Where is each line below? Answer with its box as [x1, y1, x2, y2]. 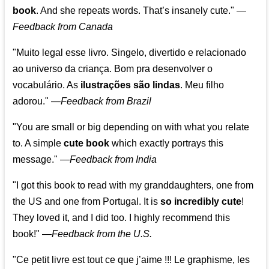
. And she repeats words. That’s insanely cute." [36, 5, 235, 16]
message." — [13, 154, 70, 165]
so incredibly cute [160, 196, 242, 207]
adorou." [13, 96, 49, 107]
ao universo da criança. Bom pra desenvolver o [13, 64, 213, 74]
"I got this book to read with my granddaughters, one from [13, 180, 254, 191]
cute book [64, 138, 110, 149]
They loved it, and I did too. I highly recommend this [13, 213, 231, 223]
